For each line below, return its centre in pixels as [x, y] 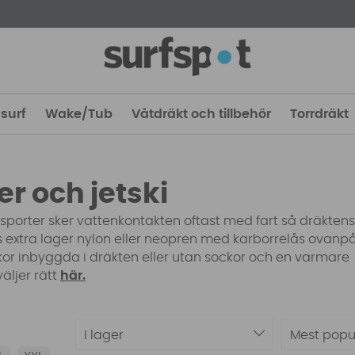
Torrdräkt [319, 114]
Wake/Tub [79, 114]
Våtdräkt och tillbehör [201, 114]
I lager [103, 335]
